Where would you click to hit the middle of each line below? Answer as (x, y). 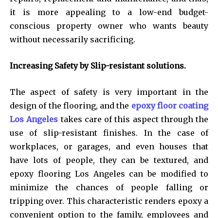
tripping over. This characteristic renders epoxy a (109, 201)
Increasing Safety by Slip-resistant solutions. (98, 65)
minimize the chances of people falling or (109, 187)
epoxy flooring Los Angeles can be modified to (109, 173)
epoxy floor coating (170, 105)
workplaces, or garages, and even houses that (109, 146)
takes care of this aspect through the (133, 119)
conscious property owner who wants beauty (109, 26)
